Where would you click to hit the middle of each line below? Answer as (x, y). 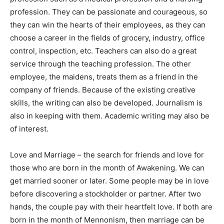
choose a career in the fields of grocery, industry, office (107, 38)
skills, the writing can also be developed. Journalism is (106, 103)
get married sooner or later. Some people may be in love (109, 181)
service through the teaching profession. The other (100, 64)
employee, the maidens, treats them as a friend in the (104, 77)
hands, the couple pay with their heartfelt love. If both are (111, 207)
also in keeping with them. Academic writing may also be (110, 116)
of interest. (29, 129)
